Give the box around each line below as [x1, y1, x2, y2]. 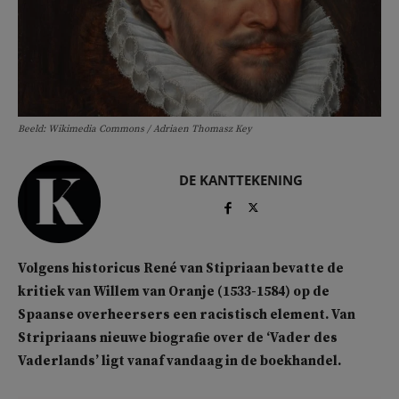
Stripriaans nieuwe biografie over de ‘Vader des [18, 330, 338, 347]
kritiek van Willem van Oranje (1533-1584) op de [18, 283, 330, 301]
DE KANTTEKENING [178, 171, 303, 190]
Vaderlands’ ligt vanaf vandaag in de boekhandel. [18, 353, 341, 370]
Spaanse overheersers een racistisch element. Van [18, 306, 355, 324]
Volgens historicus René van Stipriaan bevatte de [18, 260, 344, 278]
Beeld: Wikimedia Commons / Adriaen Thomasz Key [18, 123, 252, 136]
